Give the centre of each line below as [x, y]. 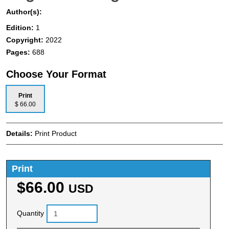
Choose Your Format [56, 74]
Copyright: [26, 40]
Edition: [21, 27]
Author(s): [24, 12]
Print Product [56, 133]
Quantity [30, 213]
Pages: [19, 52]
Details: [20, 133]
